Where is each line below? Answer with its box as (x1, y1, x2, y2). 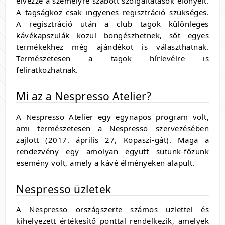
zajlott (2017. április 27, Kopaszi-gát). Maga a (16, 135, 209, 145)
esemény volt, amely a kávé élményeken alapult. (16, 158, 195, 168)
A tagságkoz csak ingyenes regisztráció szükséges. (16, 7, 209, 18)
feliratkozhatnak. (16, 65, 78, 75)
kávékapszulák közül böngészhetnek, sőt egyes (16, 30, 209, 41)
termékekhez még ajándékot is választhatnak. (16, 42, 209, 52)
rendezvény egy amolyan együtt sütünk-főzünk (16, 146, 209, 157)
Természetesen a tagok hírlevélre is (16, 53, 209, 64)
